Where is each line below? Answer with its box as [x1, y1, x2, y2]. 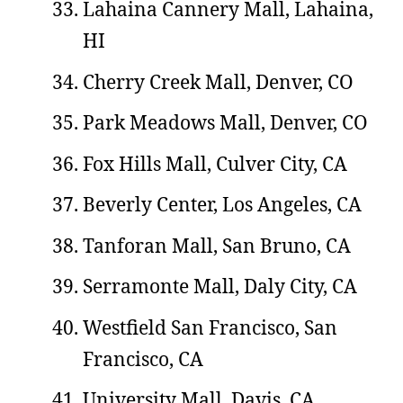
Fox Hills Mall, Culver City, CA [83, 150, 347, 176]
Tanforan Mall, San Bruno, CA [83, 232, 351, 258]
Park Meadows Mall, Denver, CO [83, 110, 368, 135]
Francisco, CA [83, 345, 203, 372]
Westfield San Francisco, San [83, 314, 337, 340]
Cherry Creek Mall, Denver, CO [83, 68, 354, 94]
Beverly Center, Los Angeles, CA [83, 192, 362, 217]
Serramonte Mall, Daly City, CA [83, 273, 357, 299]
